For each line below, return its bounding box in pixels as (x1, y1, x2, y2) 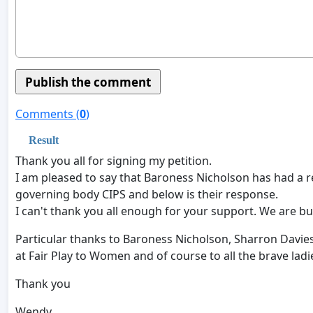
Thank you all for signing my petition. (15, 152, 212, 168)
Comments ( (15, 105, 80, 122)
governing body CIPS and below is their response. (15, 186, 278, 202)
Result (29, 133, 59, 146)
